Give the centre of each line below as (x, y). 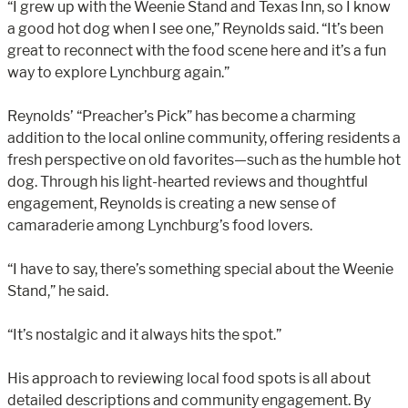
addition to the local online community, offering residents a (204, 138)
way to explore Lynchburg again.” (118, 72)
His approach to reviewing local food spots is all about (189, 378)
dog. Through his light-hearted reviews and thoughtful (188, 181)
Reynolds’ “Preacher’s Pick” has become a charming (182, 116)
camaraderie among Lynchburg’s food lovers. (160, 225)
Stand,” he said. (58, 291)
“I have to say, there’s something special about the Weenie (200, 269)
